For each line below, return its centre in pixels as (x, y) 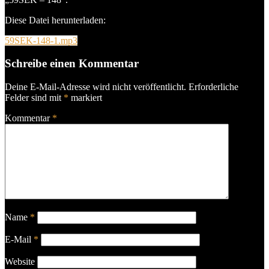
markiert (85, 98)
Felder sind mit (34, 98)
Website (20, 262)
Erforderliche (213, 87)
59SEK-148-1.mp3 (41, 40)
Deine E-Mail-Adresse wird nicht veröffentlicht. (95, 87)
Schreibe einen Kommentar (72, 64)
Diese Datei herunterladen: (55, 20)
